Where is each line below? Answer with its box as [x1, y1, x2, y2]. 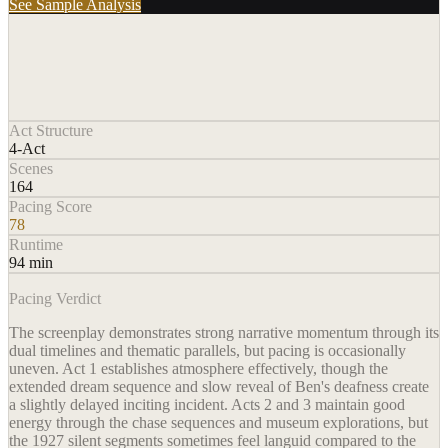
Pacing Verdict [9, 290, 101, 308]
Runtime [9, 236, 63, 254]
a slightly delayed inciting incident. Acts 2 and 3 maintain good [9, 396, 405, 414]
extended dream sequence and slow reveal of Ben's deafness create [9, 378, 429, 396]
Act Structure [9, 122, 93, 140]
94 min [9, 254, 53, 272]
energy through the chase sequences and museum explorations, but [9, 414, 428, 432]
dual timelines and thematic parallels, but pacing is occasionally [9, 342, 406, 360]
